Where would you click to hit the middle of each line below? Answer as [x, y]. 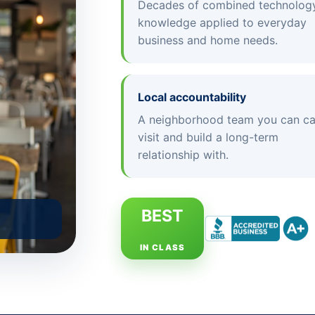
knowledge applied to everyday [223, 22]
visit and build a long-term [208, 137]
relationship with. [184, 154]
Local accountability [192, 97]
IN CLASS [162, 247]
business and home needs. [208, 40]
